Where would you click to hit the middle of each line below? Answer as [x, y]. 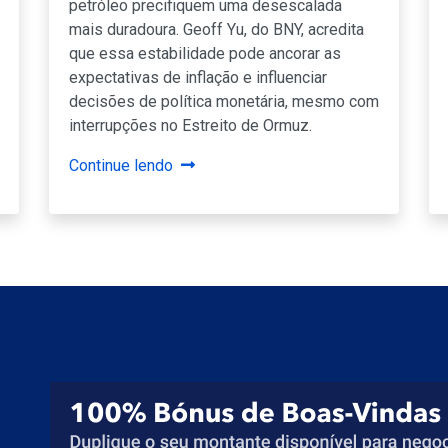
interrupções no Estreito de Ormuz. [190, 125]
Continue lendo [121, 165]
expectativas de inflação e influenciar [198, 77]
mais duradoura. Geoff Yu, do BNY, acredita [216, 29]
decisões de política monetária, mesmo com [224, 101]
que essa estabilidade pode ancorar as [205, 53]
